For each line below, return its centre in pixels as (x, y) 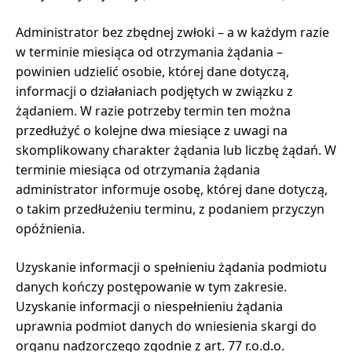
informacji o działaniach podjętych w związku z (154, 91)
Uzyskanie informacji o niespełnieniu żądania (149, 306)
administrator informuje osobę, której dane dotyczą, (172, 189)
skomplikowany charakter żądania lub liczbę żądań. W (176, 150)
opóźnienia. (50, 228)
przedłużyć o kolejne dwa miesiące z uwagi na (152, 130)
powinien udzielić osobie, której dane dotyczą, (152, 71)
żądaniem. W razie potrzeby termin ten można (153, 110)
